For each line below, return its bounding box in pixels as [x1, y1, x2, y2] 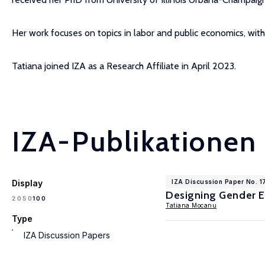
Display [12, 178, 43, 188]
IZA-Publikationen [12, 124, 257, 159]
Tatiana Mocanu [166, 202, 216, 209]
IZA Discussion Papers [24, 230, 110, 240]
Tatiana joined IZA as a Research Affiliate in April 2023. [12, 60, 236, 72]
